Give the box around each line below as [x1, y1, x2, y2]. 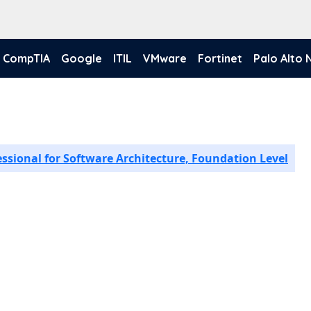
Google [61, 51, 102, 65]
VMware [143, 51, 187, 65]
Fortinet [198, 51, 242, 65]
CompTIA [3, 51, 50, 65]
